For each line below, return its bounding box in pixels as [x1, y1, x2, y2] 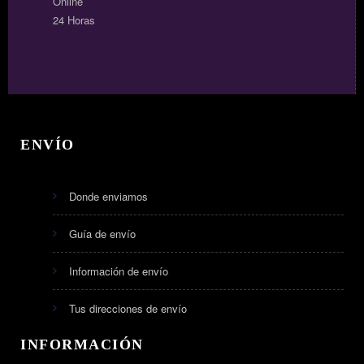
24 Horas [53, 12, 98, 28]
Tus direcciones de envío [69, 301, 187, 317]
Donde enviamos [69, 188, 148, 205]
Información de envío [69, 263, 168, 279]
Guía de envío [69, 226, 136, 242]
